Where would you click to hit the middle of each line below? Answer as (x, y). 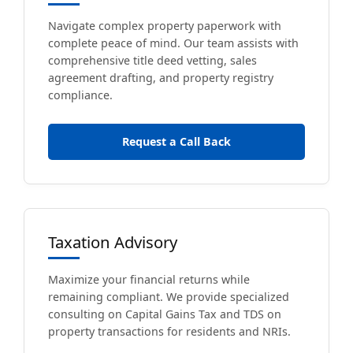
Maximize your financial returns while (149, 279)
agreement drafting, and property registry (161, 77)
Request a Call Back (176, 141)
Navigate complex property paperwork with (165, 25)
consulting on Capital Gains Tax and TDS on (165, 314)
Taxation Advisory (113, 242)
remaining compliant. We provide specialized (169, 296)
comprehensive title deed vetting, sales (152, 60)
